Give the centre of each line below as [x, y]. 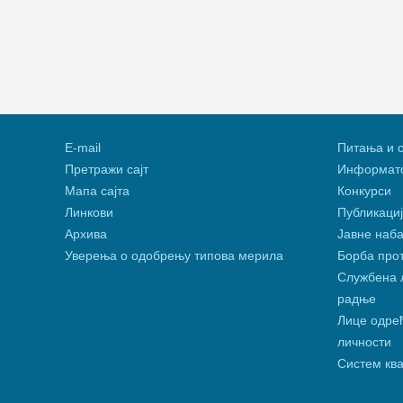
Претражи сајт [107, 170]
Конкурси [364, 191]
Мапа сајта [97, 191]
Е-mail [83, 148]
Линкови [89, 213]
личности [364, 342]
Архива [86, 234]
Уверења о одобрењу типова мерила [174, 256]
